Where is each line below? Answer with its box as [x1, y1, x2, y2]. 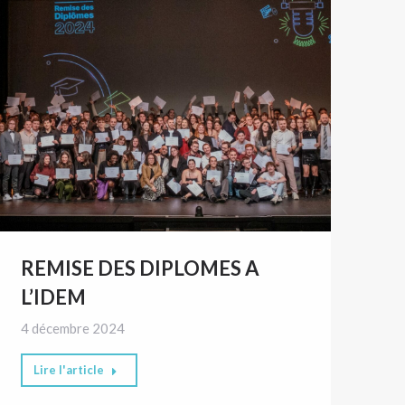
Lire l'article [33, 362, 104, 377]
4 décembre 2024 [20, 319, 125, 336]
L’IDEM [20, 284, 86, 309]
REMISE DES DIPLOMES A [20, 255, 259, 280]
